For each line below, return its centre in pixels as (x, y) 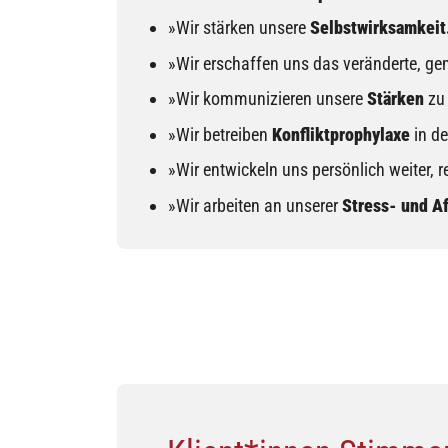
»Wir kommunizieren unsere (268, 99)
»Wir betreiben (220, 134)
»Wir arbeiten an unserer (255, 205)
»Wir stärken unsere (239, 28)
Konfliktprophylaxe (341, 134)
